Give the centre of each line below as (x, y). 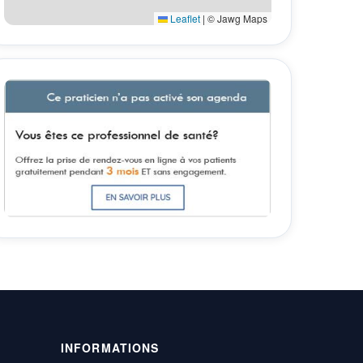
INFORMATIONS (110, 347)
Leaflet (184, 18)
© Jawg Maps (236, 18)
